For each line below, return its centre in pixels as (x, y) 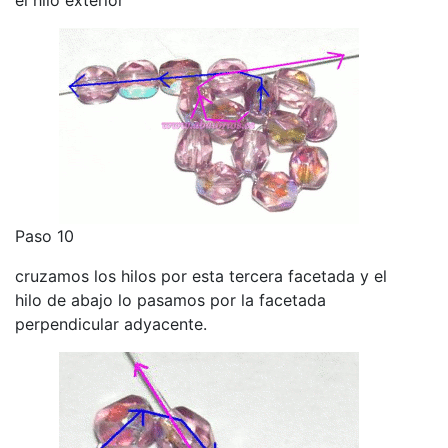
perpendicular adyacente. (111, 323)
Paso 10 (44, 235)
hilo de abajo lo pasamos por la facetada (170, 299)
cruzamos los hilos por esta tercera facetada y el (201, 275)
